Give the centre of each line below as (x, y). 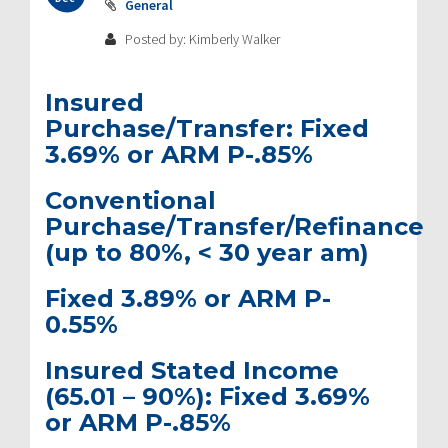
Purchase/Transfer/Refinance (234, 226)
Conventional (130, 200)
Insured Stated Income (192, 370)
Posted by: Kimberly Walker (201, 38)
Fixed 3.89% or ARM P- (188, 298)
